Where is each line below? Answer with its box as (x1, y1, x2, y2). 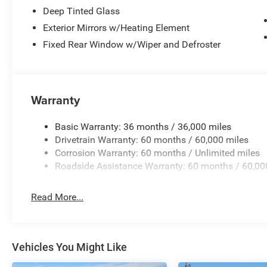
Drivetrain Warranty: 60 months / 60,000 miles (55, 134, 249, 146)
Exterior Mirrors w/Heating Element (43, 22, 190, 34)
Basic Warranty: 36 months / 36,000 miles (55, 121, 232, 133)
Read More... (31, 191, 84, 203)
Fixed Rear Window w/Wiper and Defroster (43, 39, 221, 51)
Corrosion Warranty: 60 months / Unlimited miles (55, 147, 260, 159)
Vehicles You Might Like (12, 241, 127, 254)
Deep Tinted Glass (43, 5, 120, 17)
